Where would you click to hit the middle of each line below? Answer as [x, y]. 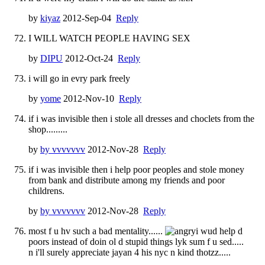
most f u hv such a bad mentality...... [97, 231]
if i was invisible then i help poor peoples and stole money [136, 169]
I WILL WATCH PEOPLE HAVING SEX [109, 38]
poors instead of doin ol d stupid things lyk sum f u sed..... [136, 241]
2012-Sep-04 [88, 18]
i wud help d [219, 231]
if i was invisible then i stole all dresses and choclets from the [141, 118]
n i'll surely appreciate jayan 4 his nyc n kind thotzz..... [130, 252]
